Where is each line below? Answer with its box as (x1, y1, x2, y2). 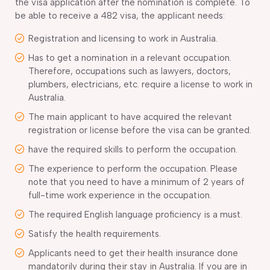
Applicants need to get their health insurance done (28, 247, 238, 259)
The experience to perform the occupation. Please (28, 163, 237, 174)
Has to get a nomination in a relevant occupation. (28, 52, 231, 63)
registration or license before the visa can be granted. (28, 124, 251, 136)
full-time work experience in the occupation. (28, 189, 212, 201)
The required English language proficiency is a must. (28, 209, 242, 220)
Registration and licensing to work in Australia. (28, 33, 218, 44)
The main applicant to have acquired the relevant (28, 111, 232, 122)
